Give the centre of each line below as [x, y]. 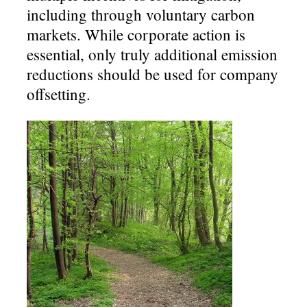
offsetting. [59, 94]
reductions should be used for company [153, 74]
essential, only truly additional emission [152, 54]
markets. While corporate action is [136, 34]
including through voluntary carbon [141, 14]
